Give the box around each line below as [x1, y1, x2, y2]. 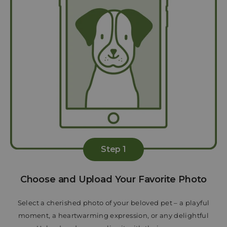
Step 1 [100, 144, 127, 154]
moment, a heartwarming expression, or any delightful [18, 211, 209, 219]
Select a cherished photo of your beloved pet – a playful [17, 198, 210, 207]
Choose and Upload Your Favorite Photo [20, 173, 207, 185]
